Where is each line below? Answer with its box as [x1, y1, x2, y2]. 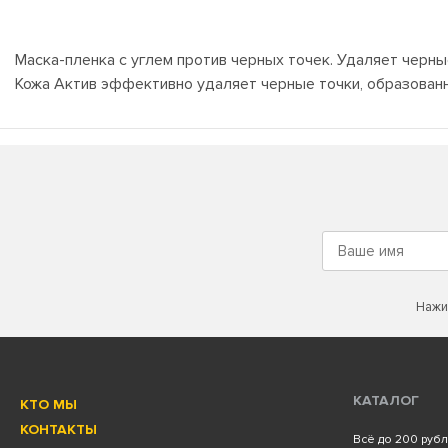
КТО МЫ [20, 396, 77, 413]
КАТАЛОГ [353, 392, 420, 409]
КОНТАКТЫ [20, 421, 97, 438]
